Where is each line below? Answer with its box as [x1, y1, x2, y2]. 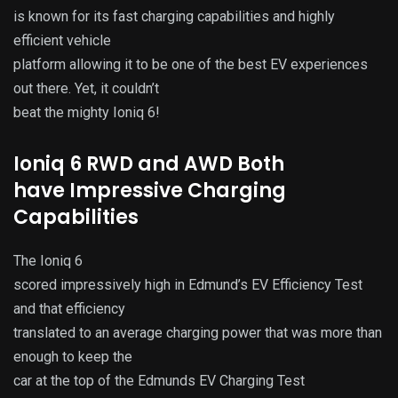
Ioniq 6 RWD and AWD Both [13, 149, 284, 178]
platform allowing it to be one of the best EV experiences [13, 55, 368, 73]
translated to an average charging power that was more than [13, 323, 382, 341]
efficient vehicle [13, 31, 111, 49]
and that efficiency [13, 299, 125, 317]
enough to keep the [13, 347, 132, 365]
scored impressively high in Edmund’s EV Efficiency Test [13, 275, 362, 293]
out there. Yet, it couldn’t [13, 79, 159, 97]
